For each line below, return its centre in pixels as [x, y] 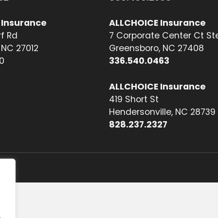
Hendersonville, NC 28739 [162, 112]
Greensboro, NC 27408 [156, 48]
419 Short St [134, 99]
